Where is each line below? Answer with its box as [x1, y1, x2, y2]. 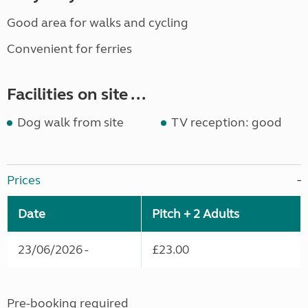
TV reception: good [171, 115, 282, 131]
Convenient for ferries [7, 41, 132, 57]
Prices [7, 173, 41, 188]
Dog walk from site [17, 115, 124, 131]
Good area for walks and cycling [7, 15, 188, 31]
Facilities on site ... [7, 85, 146, 105]
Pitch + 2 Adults [152, 206, 239, 222]
